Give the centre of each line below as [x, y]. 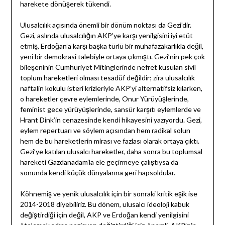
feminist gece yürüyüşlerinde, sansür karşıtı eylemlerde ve [110, 109]
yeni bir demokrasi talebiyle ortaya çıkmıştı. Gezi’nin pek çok [112, 57]
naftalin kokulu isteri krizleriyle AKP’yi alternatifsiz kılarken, [111, 88]
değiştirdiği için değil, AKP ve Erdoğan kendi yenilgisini [104, 215]
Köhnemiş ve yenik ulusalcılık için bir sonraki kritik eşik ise [108, 194]
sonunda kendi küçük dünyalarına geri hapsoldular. [97, 173]
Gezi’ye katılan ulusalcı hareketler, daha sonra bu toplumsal [111, 152]
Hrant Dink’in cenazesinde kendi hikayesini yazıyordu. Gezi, [111, 120]
